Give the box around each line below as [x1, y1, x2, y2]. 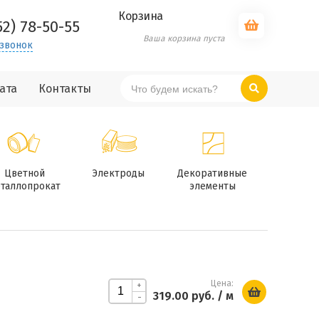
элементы [189, 180, 236, 192]
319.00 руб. [152, 289, 214, 303]
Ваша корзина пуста [143, 33, 225, 43]
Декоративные [177, 167, 247, 179]
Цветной [4, 167, 45, 179]
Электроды [92, 167, 145, 179]
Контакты [38, 82, 91, 95]
